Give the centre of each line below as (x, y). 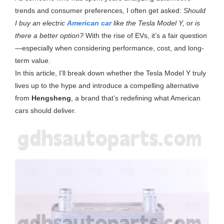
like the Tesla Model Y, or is (156, 23)
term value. (33, 60)
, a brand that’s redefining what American (136, 98)
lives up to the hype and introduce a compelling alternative (107, 85)
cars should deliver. (46, 110)
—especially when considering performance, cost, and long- (110, 48)
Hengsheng (51, 98)
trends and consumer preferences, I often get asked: (99, 10)
